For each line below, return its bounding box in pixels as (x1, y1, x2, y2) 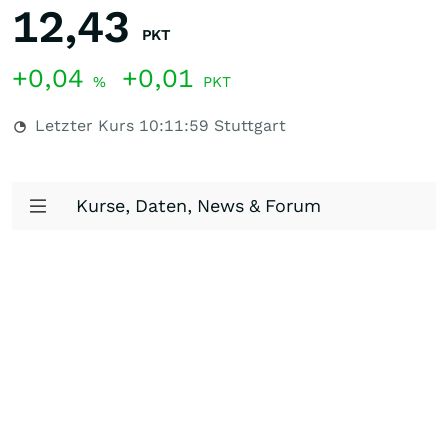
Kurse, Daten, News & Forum (76, 195, 321, 216)
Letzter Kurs (30, 116, 139, 135)
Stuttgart (209, 116, 286, 135)
